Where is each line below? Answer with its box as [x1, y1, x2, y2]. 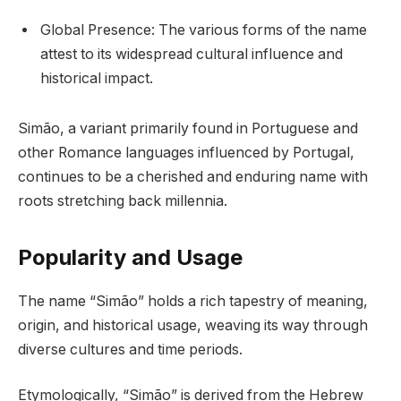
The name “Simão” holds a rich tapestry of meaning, [18, 292, 368, 310]
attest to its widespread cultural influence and [40, 45, 343, 63]
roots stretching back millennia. [18, 192, 227, 209]
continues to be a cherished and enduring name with [18, 167, 368, 185]
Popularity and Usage [18, 243, 243, 270]
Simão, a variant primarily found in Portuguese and [18, 119, 358, 137]
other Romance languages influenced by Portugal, [18, 143, 354, 161]
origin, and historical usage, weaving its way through [18, 316, 368, 334]
